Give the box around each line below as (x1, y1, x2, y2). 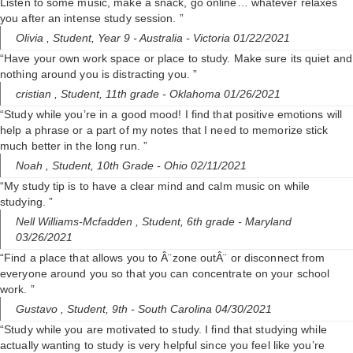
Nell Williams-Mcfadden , (16, 215, 142, 229)
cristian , (16, 87, 61, 101)
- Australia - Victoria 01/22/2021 (133, 32, 290, 45)
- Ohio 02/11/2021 (157, 159, 247, 173)
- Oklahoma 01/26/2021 (162, 87, 281, 101)
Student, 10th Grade (52, 159, 157, 173)
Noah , (16, 159, 52, 173)
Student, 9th (67, 303, 131, 316)
